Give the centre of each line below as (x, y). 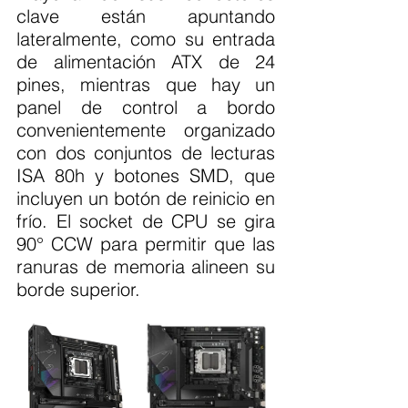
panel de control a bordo (146, 107)
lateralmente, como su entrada (146, 39)
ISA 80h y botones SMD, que (146, 175)
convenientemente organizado (146, 130)
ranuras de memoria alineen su (146, 266)
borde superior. (78, 289)
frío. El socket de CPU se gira (146, 221)
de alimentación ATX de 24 (146, 61)
